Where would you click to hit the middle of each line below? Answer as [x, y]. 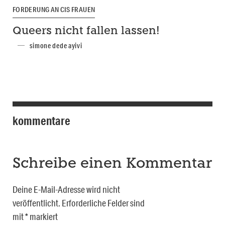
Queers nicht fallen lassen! [86, 31]
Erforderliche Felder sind [103, 203]
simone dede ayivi [56, 45]
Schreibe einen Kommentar [112, 164]
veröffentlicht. [36, 203]
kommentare [41, 120]
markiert [43, 216]
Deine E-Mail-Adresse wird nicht [66, 189]
